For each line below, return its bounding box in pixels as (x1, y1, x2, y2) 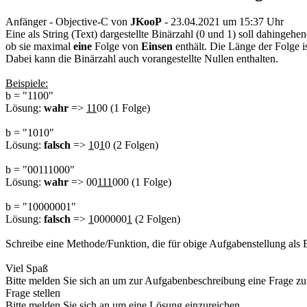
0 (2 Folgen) (105, 138, 158, 151)
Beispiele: (5, 77, 48, 89)
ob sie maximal (5, 40, 73, 52)
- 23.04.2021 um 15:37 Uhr (164, 15, 284, 27)
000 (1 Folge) (112, 175, 171, 188)
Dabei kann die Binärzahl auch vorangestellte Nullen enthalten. (5, 52, 278, 64)
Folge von (92, 40, 141, 52)
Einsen (141, 40, 173, 52)
